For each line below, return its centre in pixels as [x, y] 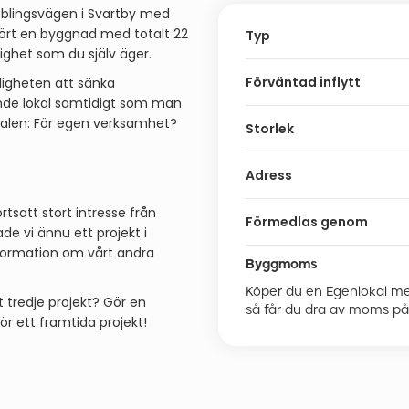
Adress [269, 175]
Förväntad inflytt [303, 82]
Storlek [270, 129]
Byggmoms [282, 264]
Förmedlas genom [307, 222]
